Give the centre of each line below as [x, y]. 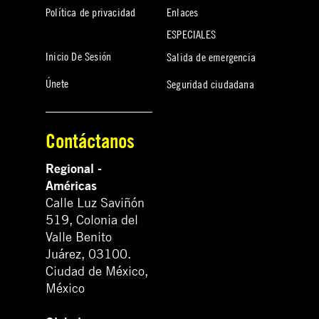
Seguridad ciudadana [210, 84]
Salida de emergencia [211, 57]
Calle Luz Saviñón [95, 203]
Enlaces [183, 12]
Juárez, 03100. [88, 254]
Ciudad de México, [97, 271]
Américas [71, 186]
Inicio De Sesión [79, 56]
